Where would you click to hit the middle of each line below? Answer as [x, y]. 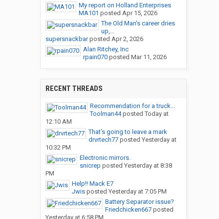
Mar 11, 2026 [149, 57]
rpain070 [95, 57]
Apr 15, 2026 [140, 13]
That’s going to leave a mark [128, 132]
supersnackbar [66, 39]
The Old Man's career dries [138, 23]
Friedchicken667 [128, 210]
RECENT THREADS [74, 89]
